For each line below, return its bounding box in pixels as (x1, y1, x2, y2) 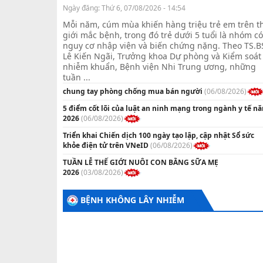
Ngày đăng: (63, 3, 102, 14)
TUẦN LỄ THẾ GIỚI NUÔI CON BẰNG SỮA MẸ (63, 157, 218, 167)
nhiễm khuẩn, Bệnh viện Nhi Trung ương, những (63, 61, 256, 73)
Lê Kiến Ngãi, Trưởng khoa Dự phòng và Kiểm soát (63, 50, 261, 62)
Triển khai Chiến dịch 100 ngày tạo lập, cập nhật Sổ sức (63, 130, 254, 140)
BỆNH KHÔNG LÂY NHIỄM (80, 194, 184, 205)
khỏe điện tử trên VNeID (63, 140, 149, 150)
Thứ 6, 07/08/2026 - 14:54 (102, 3, 186, 14)
